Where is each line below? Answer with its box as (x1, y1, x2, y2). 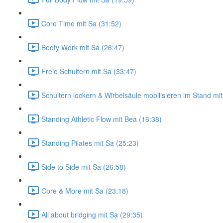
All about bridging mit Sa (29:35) (41, 209, 143, 220)
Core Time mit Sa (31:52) (41, 18, 121, 28)
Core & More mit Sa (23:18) (41, 185, 128, 196)
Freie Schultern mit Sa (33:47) (41, 66, 136, 76)
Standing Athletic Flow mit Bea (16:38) (41, 113, 162, 124)
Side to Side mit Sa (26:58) (41, 161, 126, 172)
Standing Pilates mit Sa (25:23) (41, 137, 139, 148)
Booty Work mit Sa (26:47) (41, 42, 124, 52)
